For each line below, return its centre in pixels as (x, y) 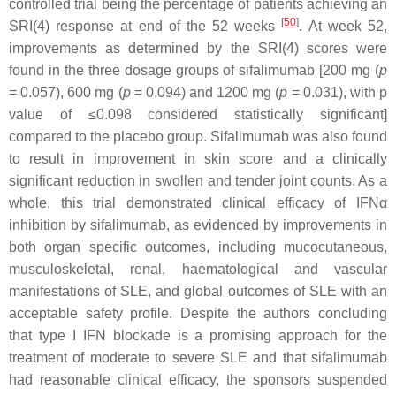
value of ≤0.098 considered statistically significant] (198, 114)
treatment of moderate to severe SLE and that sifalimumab (198, 358)
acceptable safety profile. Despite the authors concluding (198, 313)
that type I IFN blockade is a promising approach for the (198, 335)
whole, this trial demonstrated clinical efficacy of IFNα (198, 203)
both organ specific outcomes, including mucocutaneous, (198, 247)
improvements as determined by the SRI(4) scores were (198, 48)
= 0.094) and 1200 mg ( (205, 92)
